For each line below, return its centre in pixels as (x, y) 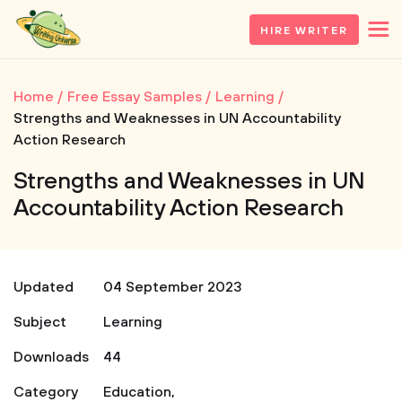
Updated (44, 287)
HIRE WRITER (304, 31)
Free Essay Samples (135, 97)
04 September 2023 (173, 287)
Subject (40, 322)
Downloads (51, 357)
